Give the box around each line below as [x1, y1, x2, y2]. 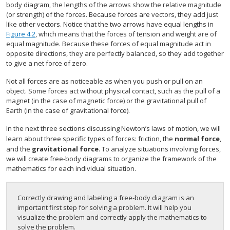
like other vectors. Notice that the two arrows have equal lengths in [6, 20, 214, 29]
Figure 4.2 [6, 29, 35, 39]
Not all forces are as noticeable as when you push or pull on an [6, 76, 203, 86]
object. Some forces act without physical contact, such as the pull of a [6, 86, 220, 95]
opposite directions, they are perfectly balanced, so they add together [6, 49, 224, 58]
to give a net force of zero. [6, 59, 88, 68]
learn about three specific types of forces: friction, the [6, 134, 175, 143]
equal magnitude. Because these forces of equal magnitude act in [6, 39, 211, 48]
